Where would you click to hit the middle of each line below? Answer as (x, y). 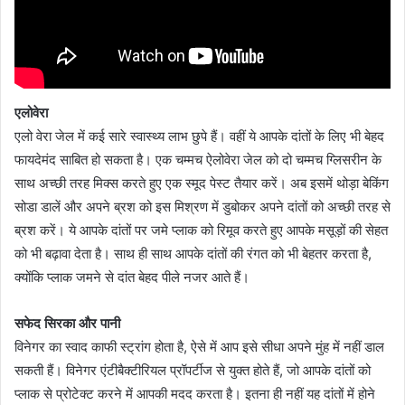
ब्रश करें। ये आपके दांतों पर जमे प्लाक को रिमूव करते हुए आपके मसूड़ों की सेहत (201, 231)
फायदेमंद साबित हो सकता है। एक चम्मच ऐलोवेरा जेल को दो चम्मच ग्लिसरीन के (198, 160)
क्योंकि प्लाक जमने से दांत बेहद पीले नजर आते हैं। (132, 278)
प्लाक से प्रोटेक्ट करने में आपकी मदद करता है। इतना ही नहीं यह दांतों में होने (195, 394)
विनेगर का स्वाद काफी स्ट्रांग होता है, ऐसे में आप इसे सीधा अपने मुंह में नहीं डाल (199, 347)
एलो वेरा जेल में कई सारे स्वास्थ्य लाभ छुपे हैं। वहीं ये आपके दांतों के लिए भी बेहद (199, 137)
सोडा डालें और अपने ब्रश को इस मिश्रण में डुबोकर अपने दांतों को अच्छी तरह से (202, 207)
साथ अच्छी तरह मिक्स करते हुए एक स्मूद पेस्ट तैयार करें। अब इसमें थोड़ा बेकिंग (202, 184)
